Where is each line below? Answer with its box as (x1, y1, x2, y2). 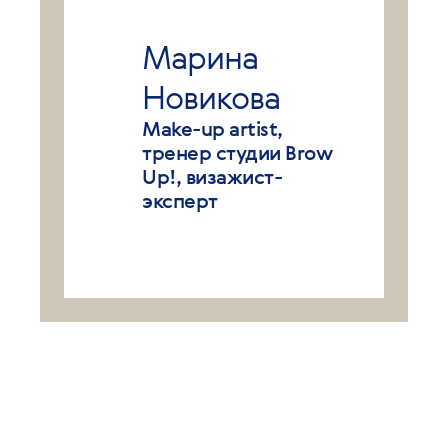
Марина (142, 35, 258, 78)
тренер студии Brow (142, 139, 332, 166)
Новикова (142, 75, 280, 118)
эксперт (142, 187, 218, 214)
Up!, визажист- (142, 163, 282, 190)
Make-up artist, (142, 115, 283, 142)
